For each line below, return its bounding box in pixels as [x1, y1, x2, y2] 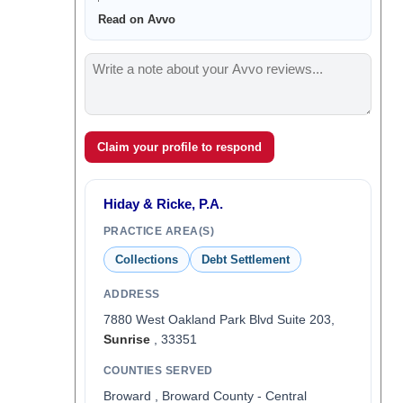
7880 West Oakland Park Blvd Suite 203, [103, 312, 335, 327]
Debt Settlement [201, 253, 290, 266]
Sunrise [103, 332, 150, 346]
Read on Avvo [97, 13, 175, 26]
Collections [114, 253, 178, 266]
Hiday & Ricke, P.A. [103, 196, 223, 211]
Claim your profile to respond [96, 140, 262, 154]
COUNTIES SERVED [103, 364, 213, 377]
